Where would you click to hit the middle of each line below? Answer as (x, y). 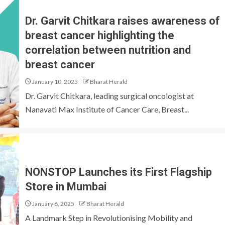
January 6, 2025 (53, 204)
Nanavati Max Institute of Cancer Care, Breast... (107, 109)
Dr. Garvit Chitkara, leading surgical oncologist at (109, 96)
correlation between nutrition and (108, 50)
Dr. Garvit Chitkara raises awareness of (123, 21)
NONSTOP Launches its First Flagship (119, 172)
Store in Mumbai (66, 187)
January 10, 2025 (54, 82)
